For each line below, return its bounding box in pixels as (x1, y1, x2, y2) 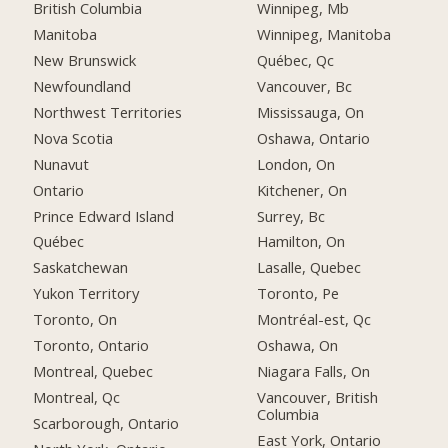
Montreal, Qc (33, 386, 121, 407)
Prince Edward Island (33, 205, 175, 226)
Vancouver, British (257, 386, 379, 407)
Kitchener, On (257, 179, 348, 200)
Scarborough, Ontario (33, 412, 180, 433)
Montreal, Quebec (33, 360, 154, 381)
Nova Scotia (33, 127, 114, 148)
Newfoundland (33, 75, 132, 96)
